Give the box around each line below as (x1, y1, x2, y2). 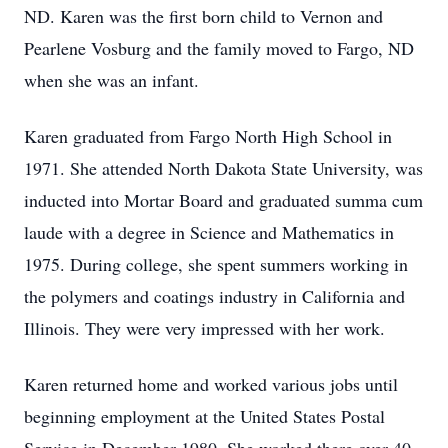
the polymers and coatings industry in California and (24, 284, 405, 308)
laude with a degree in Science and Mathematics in (24, 220, 394, 244)
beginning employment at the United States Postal (24, 404, 385, 428)
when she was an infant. (24, 68, 199, 92)
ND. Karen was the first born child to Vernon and (24, 4, 383, 28)
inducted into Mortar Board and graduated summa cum (24, 188, 423, 212)
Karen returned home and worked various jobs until (24, 372, 398, 396)
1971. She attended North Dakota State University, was (24, 156, 423, 180)
